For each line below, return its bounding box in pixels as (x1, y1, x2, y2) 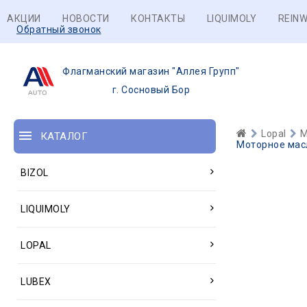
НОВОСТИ (62, 13, 110, 24)
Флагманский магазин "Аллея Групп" (62, 66, 240, 77)
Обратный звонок (16, 24, 101, 35)
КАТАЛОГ (40, 130, 88, 143)
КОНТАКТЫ (131, 13, 185, 24)
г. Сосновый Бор (112, 84, 190, 95)
